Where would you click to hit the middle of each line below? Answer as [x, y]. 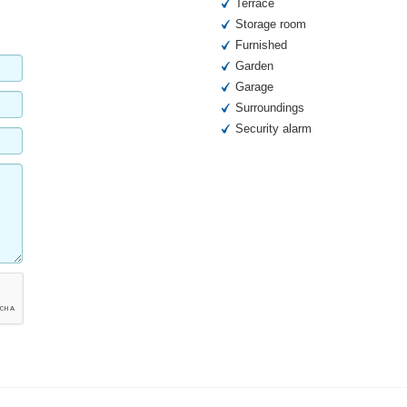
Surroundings [270, 108]
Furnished [261, 45]
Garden [254, 66]
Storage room [271, 25]
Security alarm [273, 129]
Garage [254, 87]
